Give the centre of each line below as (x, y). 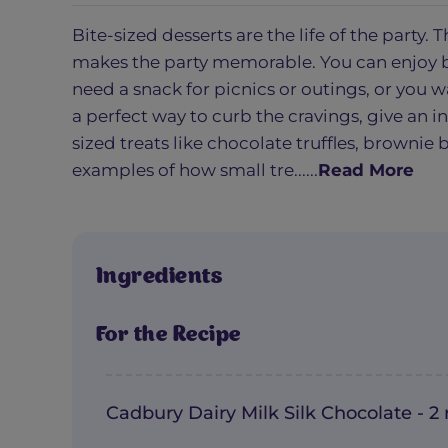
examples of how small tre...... (195, 170)
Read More (366, 170)
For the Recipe (168, 337)
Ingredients (159, 277)
